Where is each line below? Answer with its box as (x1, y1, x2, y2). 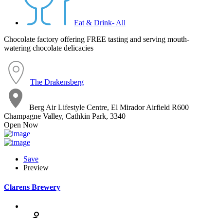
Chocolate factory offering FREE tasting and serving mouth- (4, 35, 189, 44)
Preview (23, 163, 49, 172)
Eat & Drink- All (74, 18, 126, 27)
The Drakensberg (30, 78, 84, 87)
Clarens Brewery (4, 182, 60, 191)
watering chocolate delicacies (4, 44, 93, 53)
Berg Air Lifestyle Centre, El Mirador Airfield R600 (29, 103, 189, 112)
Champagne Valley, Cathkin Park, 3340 (4, 112, 126, 121)
